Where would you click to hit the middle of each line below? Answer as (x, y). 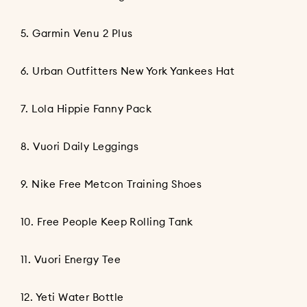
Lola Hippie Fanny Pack (92, 109)
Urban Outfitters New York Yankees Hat (134, 71)
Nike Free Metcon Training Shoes (117, 184)
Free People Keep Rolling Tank (115, 222)
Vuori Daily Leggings (86, 147)
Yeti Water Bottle (79, 297)
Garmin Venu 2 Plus (83, 34)
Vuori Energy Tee (77, 260)
